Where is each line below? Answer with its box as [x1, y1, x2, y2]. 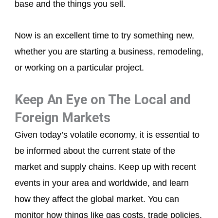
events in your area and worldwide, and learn [15, 178, 189, 188]
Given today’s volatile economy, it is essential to [15, 130, 200, 140]
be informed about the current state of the [15, 146, 175, 156]
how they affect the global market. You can [15, 194, 179, 204]
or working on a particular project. [15, 62, 144, 73]
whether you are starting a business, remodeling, [15, 46, 203, 56]
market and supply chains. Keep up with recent [15, 162, 196, 172]
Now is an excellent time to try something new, [15, 30, 194, 40]
